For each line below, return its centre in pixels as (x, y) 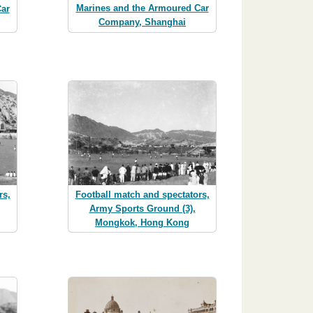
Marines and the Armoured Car (142, 8)
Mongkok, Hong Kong (142, 222)
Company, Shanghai (142, 22)
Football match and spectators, (142, 194)
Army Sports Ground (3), (142, 208)
